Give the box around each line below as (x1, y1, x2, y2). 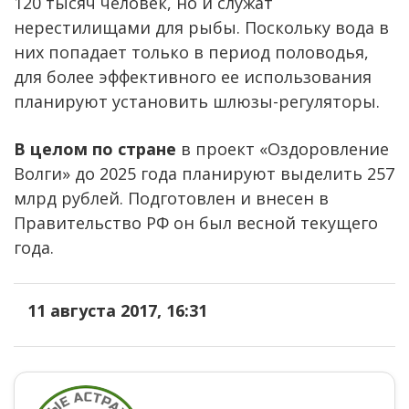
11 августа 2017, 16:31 (27, 299, 207, 321)
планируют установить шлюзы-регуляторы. (14, 89, 380, 112)
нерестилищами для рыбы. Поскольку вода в (14, 16, 389, 38)
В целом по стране (14, 137, 176, 160)
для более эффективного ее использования (14, 65, 372, 88)
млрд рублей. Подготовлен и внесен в (14, 186, 329, 209)
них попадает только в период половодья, (14, 40, 369, 63)
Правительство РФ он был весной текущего (14, 211, 378, 234)
